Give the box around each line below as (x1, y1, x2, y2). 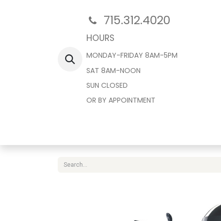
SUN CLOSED (86, 80, 128, 90)
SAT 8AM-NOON (86, 66, 141, 75)
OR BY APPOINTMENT (86, 95, 155, 105)
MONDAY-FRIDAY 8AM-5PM (86, 50, 178, 60)
